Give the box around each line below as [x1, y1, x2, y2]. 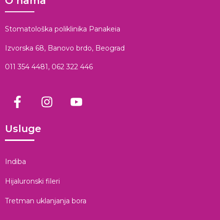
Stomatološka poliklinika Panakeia [5, 25, 120, 34]
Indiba [5, 157, 26, 166]
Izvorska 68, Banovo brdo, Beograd [5, 43, 125, 53]
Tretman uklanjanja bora [5, 196, 86, 205]
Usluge [5, 123, 41, 135]
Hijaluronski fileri [5, 176, 60, 186]
